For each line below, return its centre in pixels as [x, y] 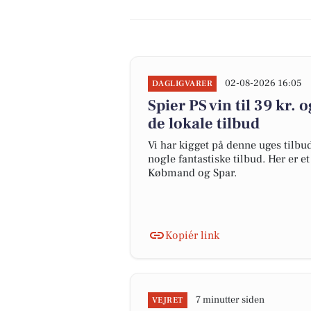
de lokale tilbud [204, 124]
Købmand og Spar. [192, 173]
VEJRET [168, 300]
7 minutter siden [230, 300]
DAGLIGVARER [183, 84]
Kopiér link [192, 235]
